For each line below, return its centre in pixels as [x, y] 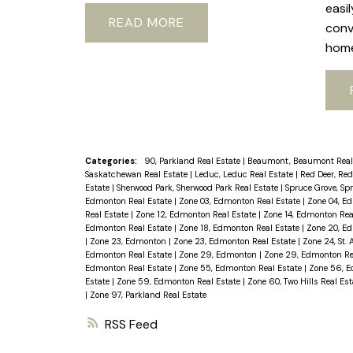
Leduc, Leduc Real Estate [245, 174]
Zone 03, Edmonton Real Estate [240, 201]
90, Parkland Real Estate [193, 160]
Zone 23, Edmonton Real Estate [235, 241]
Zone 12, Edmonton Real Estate [197, 214]
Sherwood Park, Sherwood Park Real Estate [198, 187]
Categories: [111, 160]
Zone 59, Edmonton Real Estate [179, 281]
